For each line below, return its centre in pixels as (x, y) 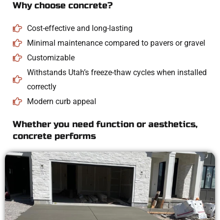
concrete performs (54, 136)
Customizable (51, 57)
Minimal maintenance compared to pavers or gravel (116, 43)
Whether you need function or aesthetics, (105, 124)
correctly (41, 86)
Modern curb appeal (61, 101)
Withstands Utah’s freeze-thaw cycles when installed (117, 72)
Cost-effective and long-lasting (80, 28)
